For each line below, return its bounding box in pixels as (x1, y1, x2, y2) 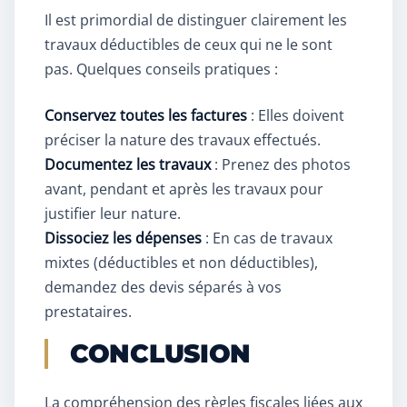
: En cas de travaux (202, 228, 333, 249)
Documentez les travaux (45, 154, 211, 175)
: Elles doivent (247, 105, 344, 126)
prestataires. (45, 302, 132, 323)
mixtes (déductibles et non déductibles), (45, 253, 318, 273)
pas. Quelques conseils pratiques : (45, 59, 278, 80)
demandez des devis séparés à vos (45, 277, 282, 298)
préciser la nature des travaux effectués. (45, 130, 321, 151)
